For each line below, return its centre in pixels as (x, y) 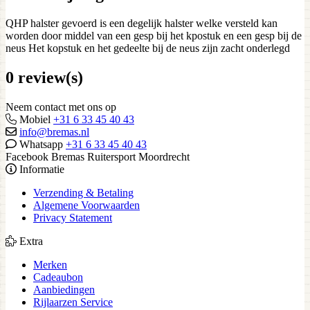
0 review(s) (44, 77)
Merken (50, 264)
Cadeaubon (58, 277)
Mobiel (35, 119)
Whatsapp (41, 144)
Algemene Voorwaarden (86, 205)
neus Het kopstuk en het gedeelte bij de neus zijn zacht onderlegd (148, 48)
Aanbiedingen (64, 289)
